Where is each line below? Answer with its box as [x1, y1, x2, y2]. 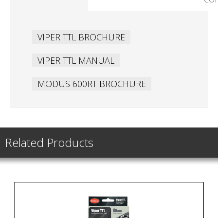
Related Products [5, 134, 93, 150]
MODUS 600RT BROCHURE [37, 77, 146, 90]
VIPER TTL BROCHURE [37, 31, 125, 43]
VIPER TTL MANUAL [37, 54, 114, 66]
